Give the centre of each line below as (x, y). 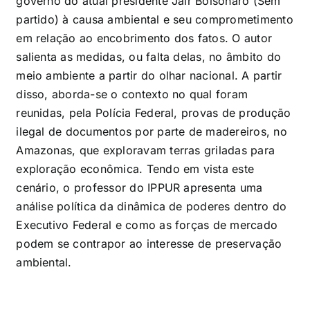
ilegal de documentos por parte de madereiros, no (152, 132)
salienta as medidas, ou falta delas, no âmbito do (149, 57)
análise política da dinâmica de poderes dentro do (152, 207)
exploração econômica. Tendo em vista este (135, 169)
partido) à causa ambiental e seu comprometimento (155, 20)
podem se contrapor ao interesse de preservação (149, 244)
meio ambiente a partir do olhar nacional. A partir (149, 76)
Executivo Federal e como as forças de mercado (147, 225)
